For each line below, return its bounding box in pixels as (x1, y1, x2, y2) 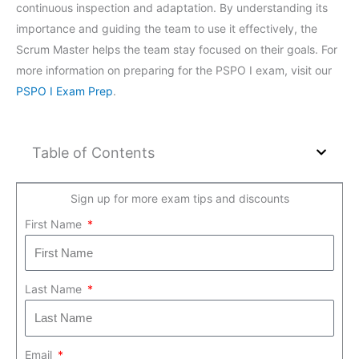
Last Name (25, 282, 85, 296)
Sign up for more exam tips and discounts (70, 191, 289, 205)
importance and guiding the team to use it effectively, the (16, 21, 317, 35)
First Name (25, 216, 85, 231)
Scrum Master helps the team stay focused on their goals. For (16, 42, 337, 56)
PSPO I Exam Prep (16, 83, 113, 98)
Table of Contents (32, 143, 155, 161)
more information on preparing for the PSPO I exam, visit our (16, 63, 332, 77)
